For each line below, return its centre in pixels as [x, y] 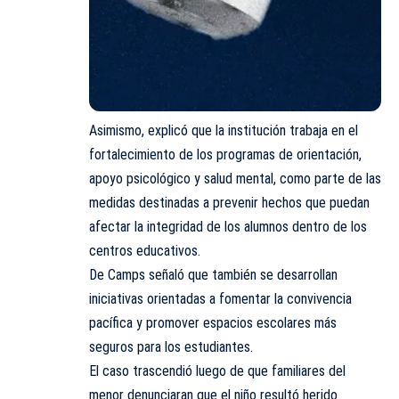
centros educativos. [145, 250]
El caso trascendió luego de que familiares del [217, 370]
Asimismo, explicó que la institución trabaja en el [224, 130]
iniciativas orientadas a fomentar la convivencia [220, 298]
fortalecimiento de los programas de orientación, [225, 154]
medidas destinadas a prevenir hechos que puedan [229, 202]
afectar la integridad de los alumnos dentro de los [228, 226]
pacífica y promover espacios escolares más [213, 322]
